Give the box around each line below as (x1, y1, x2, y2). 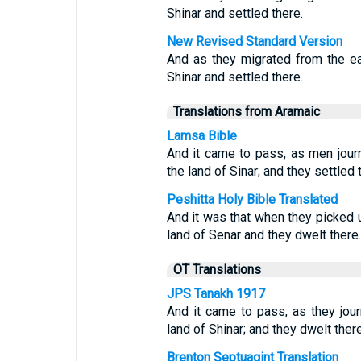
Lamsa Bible (166, 128, 237, 143)
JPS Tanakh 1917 (166, 286, 265, 301)
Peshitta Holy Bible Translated (166, 192, 338, 207)
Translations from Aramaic (172, 104, 320, 119)
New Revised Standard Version (166, 34, 342, 49)
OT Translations (172, 262, 261, 277)
